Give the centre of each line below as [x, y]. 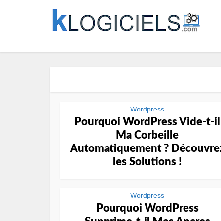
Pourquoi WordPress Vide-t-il [147, 122]
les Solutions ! [147, 162]
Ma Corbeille [147, 135]
